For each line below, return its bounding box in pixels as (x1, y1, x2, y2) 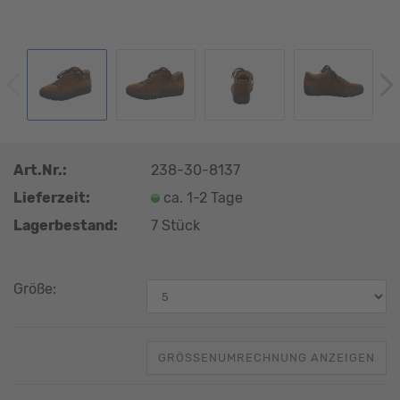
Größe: (13, 280, 56, 297)
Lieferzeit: (13, 188, 90, 206)
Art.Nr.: (13, 161, 67, 179)
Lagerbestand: (13, 216, 118, 234)
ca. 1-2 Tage (163, 188, 244, 206)
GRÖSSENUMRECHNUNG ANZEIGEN (158, 351, 375, 364)
